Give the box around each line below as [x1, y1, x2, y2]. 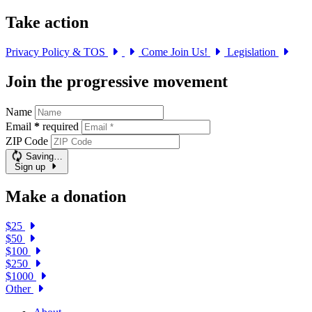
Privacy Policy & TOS [6, 45, 108, 58]
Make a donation [6, 187, 126, 206]
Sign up [14, 161, 45, 172]
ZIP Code [6, 134, 48, 147]
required [42, 120, 79, 132]
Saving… [25, 150, 63, 162]
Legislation [227, 45, 279, 58]
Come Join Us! [141, 45, 210, 58]
